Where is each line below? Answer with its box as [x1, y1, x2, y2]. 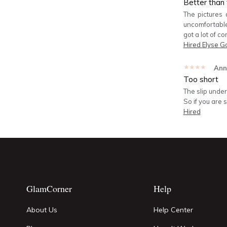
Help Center [154, 205, 194, 214]
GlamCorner [26, 182, 72, 195]
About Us [26, 205, 57, 214]
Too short [183, 74, 218, 84]
